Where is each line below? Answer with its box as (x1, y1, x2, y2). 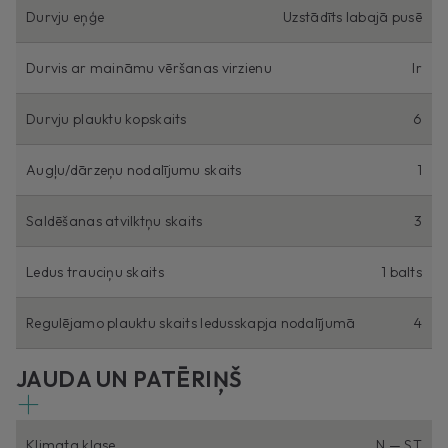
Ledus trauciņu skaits (26, 262, 164, 281)
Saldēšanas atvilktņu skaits (26, 211, 203, 230)
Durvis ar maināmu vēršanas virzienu (26, 58, 272, 77)
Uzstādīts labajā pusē (283, 7, 422, 26)
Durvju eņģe (26, 7, 105, 26)
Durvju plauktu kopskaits (26, 109, 187, 128)
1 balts (381, 262, 422, 281)
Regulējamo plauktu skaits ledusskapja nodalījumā (26, 313, 356, 332)
